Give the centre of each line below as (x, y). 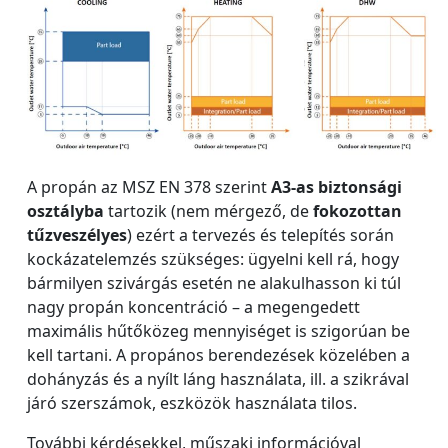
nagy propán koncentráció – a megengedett (193, 306)
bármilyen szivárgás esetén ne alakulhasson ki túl (214, 282)
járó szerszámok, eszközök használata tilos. (192, 402)
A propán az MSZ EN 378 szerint (149, 186)
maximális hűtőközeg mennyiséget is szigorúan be (218, 330)
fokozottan (357, 210)
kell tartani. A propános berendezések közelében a (218, 354)
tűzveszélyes (77, 234)
